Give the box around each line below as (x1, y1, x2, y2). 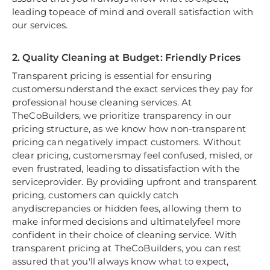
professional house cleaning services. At (12, 96, 192, 108)
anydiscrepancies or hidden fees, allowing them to (12, 202, 241, 215)
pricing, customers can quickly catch (12, 189, 178, 201)
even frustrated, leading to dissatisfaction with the (12, 163, 240, 175)
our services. (12, 19, 68, 31)
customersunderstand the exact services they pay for (12, 83, 254, 95)
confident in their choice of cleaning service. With (12, 229, 237, 241)
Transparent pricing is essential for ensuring (12, 70, 212, 82)
